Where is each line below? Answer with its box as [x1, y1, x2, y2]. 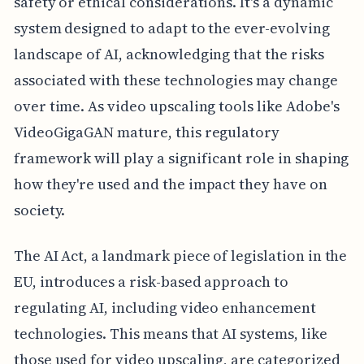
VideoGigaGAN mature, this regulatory [13, 121, 280, 142]
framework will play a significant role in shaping [13, 147, 349, 168]
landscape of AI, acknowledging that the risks [13, 43, 324, 64]
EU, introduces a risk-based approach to [13, 271, 288, 292]
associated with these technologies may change [13, 69, 338, 90]
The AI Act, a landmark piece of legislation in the [13, 245, 348, 266]
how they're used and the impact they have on [13, 173, 327, 194]
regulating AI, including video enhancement [13, 297, 316, 318]
